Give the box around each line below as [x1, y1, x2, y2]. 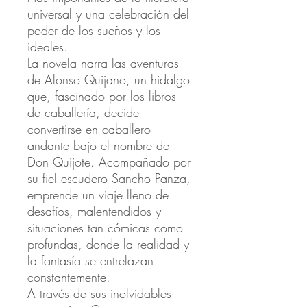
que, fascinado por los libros [27, 88, 176, 105]
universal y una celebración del [27, 5, 189, 23]
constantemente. [27, 269, 110, 286]
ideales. [27, 38, 68, 56]
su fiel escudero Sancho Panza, [27, 170, 191, 187]
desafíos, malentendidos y [27, 203, 161, 220]
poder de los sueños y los [27, 22, 160, 39]
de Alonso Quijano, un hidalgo [27, 71, 190, 88]
